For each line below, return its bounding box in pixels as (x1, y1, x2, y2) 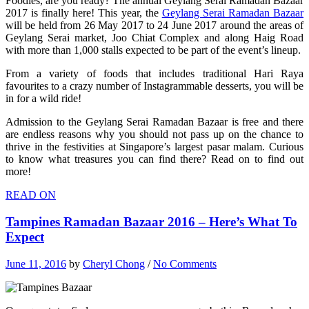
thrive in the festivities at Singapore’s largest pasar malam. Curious (6, 141, 303, 153)
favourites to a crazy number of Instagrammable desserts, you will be (6, 80, 303, 92)
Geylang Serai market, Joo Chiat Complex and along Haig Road (6, 32, 303, 44)
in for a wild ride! (6, 92, 81, 105)
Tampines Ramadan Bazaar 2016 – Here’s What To (6, 215, 297, 230)
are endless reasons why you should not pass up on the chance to (6, 128, 303, 141)
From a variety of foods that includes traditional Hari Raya (6, 68, 303, 80)
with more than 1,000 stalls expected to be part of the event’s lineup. (6, 44, 301, 57)
